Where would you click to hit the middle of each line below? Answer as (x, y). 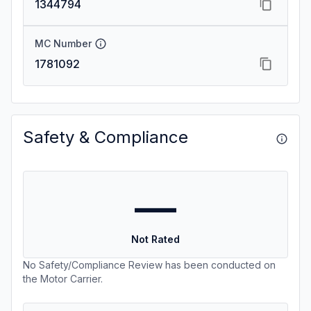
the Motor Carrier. (63, 279)
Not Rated (155, 239)
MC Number (63, 43)
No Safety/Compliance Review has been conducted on (149, 265)
